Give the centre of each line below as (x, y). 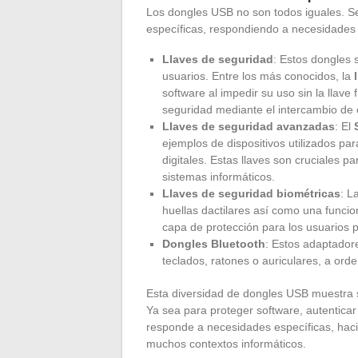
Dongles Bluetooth (214, 243)
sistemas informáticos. (219, 176)
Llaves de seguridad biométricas (251, 193)
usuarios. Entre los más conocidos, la (258, 76)
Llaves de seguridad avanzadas (249, 126)
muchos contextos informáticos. (226, 343)
